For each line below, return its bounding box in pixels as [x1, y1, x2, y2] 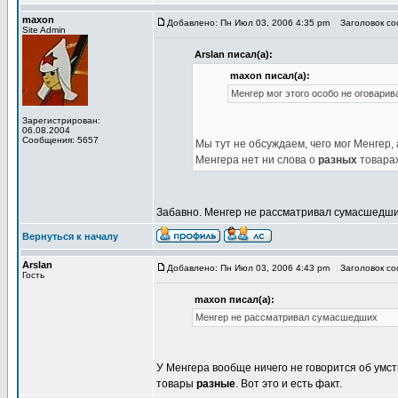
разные [196, 378, 235, 390]
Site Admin [22, 25, 66, 35]
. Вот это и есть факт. [235, 378, 342, 390]
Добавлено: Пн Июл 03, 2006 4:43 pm [167, 263, 330, 273]
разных [318, 154, 357, 166]
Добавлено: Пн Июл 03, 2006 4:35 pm [167, 18, 330, 28]
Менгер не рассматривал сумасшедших [195, 312, 378, 322]
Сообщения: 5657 [22, 135, 99, 145]
